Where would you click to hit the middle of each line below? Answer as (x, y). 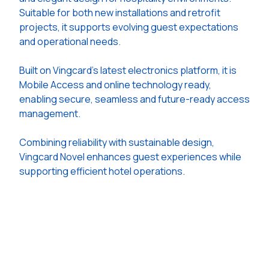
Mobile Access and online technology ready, (115, 85)
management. (50, 113)
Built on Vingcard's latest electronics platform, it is (128, 70)
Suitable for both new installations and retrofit (120, 13)
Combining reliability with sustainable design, (117, 142)
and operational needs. (70, 41)
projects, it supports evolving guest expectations (129, 27)
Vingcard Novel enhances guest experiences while (130, 157)
